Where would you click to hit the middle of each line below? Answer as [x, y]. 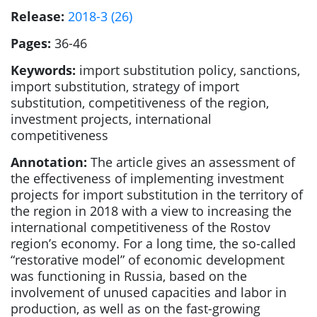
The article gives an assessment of [191, 162]
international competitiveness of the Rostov [140, 227]
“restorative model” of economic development [148, 260]
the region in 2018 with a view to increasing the [151, 211]
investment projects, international [111, 119]
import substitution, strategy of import [125, 86]
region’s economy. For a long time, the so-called [153, 243]
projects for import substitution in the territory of [157, 195]
